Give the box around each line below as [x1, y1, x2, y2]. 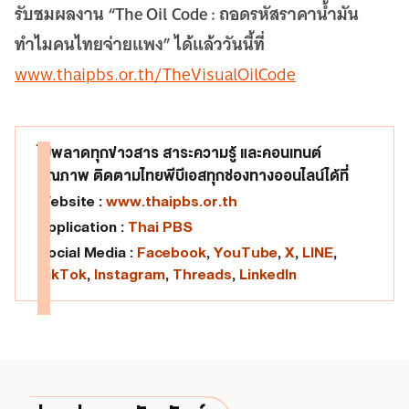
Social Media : [37, 244, 137, 260]
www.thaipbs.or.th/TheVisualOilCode [15, 58, 296, 89]
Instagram [94, 266, 165, 282]
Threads [173, 266, 232, 282]
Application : [37, 218, 128, 235]
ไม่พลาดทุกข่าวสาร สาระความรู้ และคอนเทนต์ [37, 144, 321, 161]
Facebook [137, 244, 206, 260]
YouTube [214, 244, 278, 260]
